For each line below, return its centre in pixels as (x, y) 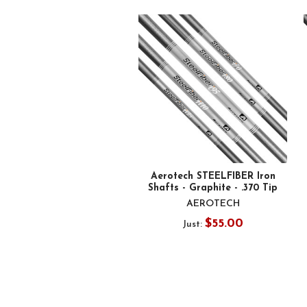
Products (85, 28)
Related (82, 13)
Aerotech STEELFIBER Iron (213, 176)
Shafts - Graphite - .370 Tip (213, 188)
